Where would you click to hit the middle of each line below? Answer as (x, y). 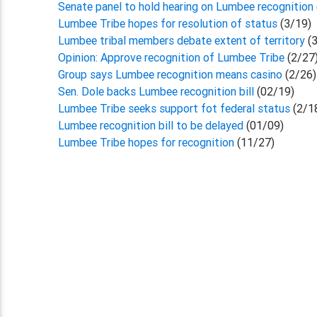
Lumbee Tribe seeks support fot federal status (176, 108)
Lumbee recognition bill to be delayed (151, 125)
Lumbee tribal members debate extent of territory (183, 40)
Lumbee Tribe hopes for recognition (146, 142)
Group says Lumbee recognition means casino (172, 74)
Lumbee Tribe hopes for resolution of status (169, 23)
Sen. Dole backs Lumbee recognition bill (156, 91)
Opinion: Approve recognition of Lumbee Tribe (173, 57)
